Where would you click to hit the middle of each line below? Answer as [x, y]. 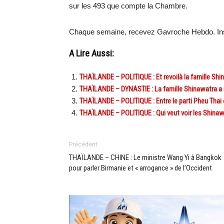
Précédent [83, 144]
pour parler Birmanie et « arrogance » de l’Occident [140, 168]
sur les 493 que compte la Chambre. [128, 6]
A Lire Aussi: [91, 53]
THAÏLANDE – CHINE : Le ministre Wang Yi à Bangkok [145, 157]
